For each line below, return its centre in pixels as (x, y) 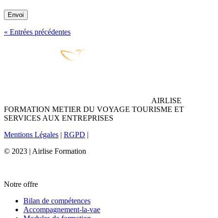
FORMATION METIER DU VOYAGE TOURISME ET (94, 109)
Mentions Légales (31, 134)
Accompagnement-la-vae (62, 209)
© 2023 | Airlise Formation (45, 151)
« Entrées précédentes (37, 32)
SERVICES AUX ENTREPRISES (59, 118)
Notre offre (21, 184)
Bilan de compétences (57, 200)
